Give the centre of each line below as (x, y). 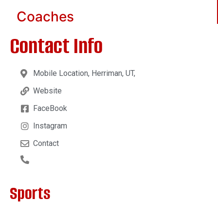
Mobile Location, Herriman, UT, (84, 73)
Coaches (45, 16)
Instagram (50, 126)
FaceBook (50, 108)
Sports (30, 193)
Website (47, 91)
